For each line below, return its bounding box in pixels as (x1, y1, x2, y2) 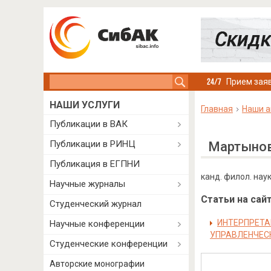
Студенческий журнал (50, 198, 142, 209)
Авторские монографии (50, 259, 145, 269)
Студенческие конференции (50, 238, 168, 249)
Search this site (50, 76, 112, 85)
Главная (200, 104, 233, 114)
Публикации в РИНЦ (50, 139, 135, 149)
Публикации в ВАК (50, 119, 128, 129)
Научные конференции (50, 218, 145, 229)
